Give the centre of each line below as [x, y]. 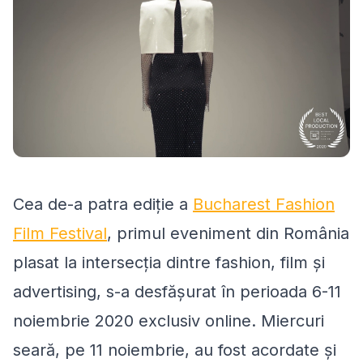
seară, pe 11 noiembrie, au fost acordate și [175, 350]
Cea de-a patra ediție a [103, 205]
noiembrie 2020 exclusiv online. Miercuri [169, 321]
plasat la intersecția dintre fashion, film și [169, 263]
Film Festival [60, 234]
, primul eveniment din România [228, 234]
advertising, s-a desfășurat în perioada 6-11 [177, 292]
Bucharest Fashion [264, 205]
